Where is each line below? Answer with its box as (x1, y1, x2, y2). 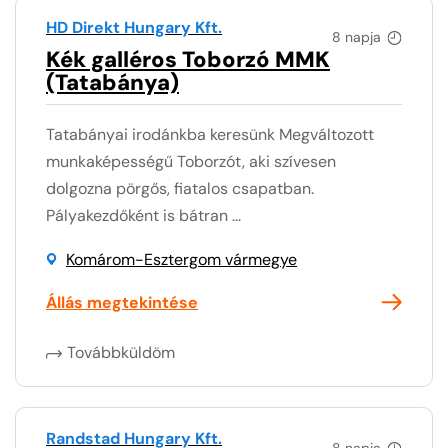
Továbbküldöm (67, 341, 175, 363)
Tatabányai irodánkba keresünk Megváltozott (46, 123, 374, 145)
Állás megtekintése (46, 291, 198, 313)
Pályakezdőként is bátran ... (46, 204, 241, 226)
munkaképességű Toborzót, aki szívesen (46, 150, 336, 172)
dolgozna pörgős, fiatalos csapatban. (46, 177, 314, 199)
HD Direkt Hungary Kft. (46, 16, 222, 38)
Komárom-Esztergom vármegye (66, 248, 297, 270)
